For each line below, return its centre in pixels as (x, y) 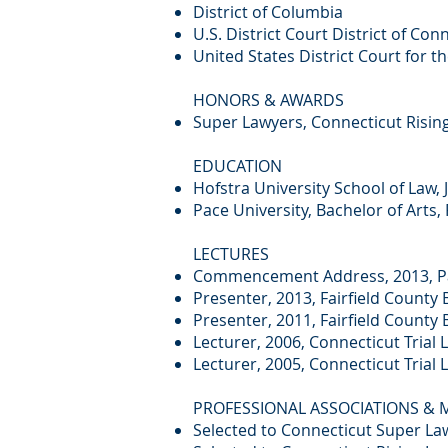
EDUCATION (237, 166)
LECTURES (231, 254)
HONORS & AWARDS (268, 100)
